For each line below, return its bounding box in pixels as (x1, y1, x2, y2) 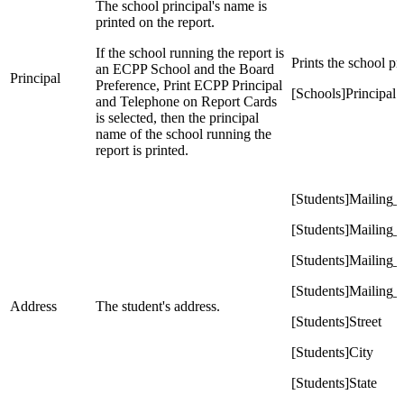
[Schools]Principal (291, 86, 396, 102)
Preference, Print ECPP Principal (96, 78, 282, 94)
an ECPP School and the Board (96, 61, 274, 78)
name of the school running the (96, 126, 271, 142)
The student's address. (96, 298, 220, 315)
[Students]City (291, 344, 373, 361)
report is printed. (96, 142, 188, 159)
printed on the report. (96, 14, 215, 31)
